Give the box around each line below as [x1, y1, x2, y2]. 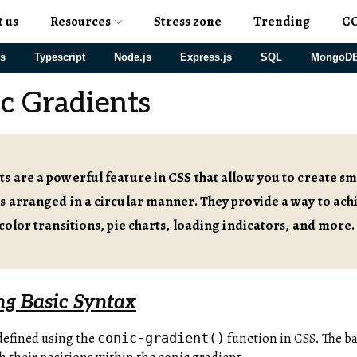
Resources [50, 11, 112, 30]
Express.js [180, 51, 232, 63]
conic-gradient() [97, 330, 226, 346]
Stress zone [153, 11, 222, 30]
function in [225, 329, 295, 347]
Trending [253, 11, 310, 30]
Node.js [114, 51, 151, 63]
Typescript [34, 51, 85, 63]
